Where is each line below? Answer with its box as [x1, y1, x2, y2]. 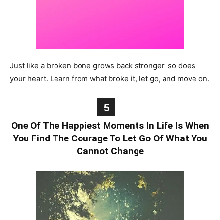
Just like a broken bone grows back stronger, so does [10, 61, 195, 71]
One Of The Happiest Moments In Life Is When [11, 120, 209, 132]
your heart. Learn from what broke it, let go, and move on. [10, 74, 209, 83]
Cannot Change [76, 145, 144, 157]
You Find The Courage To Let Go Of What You [13, 133, 207, 144]
